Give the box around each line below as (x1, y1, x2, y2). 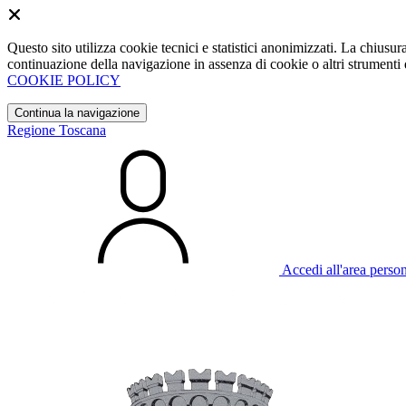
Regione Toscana (7, 122, 106, 138)
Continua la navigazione (14, 106, 140, 120)
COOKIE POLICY (7, 72, 121, 88)
